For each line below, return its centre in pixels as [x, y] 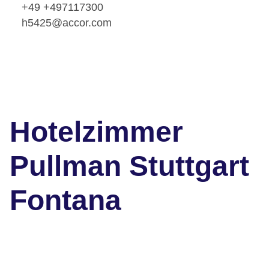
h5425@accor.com [67, 23]
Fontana [65, 201]
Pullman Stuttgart [129, 166]
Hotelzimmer [96, 132]
